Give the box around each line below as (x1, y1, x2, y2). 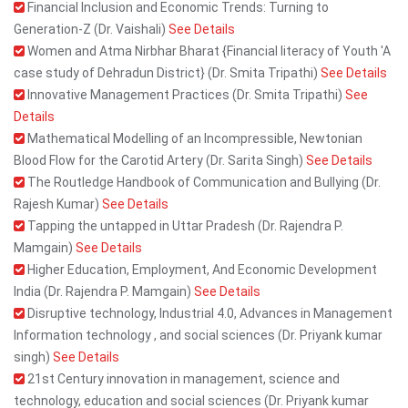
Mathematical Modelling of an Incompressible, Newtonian (25, 131, 362, 146)
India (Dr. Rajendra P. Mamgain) (14, 284, 194, 299)
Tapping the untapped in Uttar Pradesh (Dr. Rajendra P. (25, 219, 343, 233)
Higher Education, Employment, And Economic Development (25, 262, 377, 277)
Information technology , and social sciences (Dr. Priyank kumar (14, 328, 382, 342)
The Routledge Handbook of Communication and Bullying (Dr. (25, 175, 381, 189)
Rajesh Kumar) (14, 197, 102, 211)
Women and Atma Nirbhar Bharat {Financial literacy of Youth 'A (25, 44, 391, 58)
